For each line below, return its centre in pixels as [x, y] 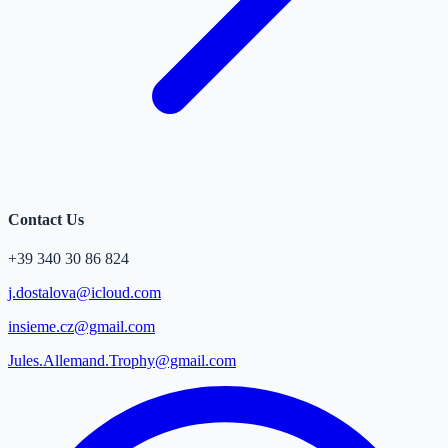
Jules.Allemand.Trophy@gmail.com [122, 361]
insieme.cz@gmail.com [81, 327]
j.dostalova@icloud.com [84, 293]
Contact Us [46, 219]
